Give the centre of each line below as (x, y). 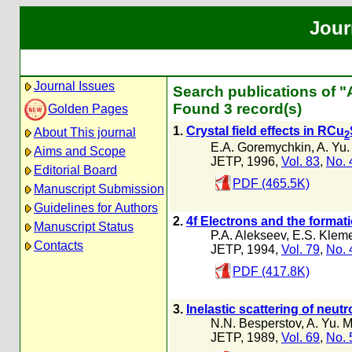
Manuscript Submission (99, 189)
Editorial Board (75, 170)
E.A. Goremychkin (261, 148)
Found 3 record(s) (237, 109)
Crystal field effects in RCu (265, 131)
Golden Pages (88, 108)
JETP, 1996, (246, 162)
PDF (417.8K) (271, 271)
